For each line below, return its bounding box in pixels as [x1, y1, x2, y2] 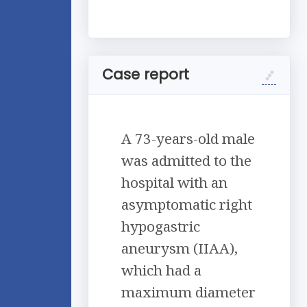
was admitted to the [121, 151, 251, 171]
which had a [121, 260, 201, 280]
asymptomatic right [121, 195, 252, 214]
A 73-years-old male [121, 129, 255, 149]
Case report [102, 64, 189, 85]
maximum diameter [121, 282, 256, 302]
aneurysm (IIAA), [121, 238, 238, 258]
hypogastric [121, 217, 200, 236]
